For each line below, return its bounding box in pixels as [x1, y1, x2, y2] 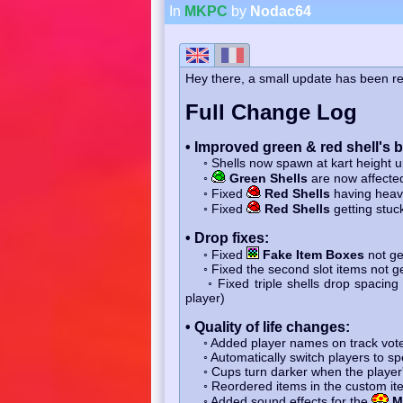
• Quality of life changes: [184, 318, 350, 335]
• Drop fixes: [184, 229, 269, 246]
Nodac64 [249, 3, 311, 19]
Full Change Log [184, 99, 357, 124]
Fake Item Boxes [262, 246, 364, 262]
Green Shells [228, 170, 308, 185]
